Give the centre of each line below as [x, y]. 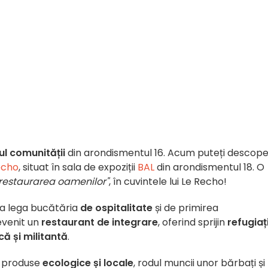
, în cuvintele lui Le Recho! [168, 182]
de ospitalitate [116, 208]
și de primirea [185, 208]
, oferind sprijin [193, 222]
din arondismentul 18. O [209, 167]
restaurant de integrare [100, 222]
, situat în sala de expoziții [78, 167]
